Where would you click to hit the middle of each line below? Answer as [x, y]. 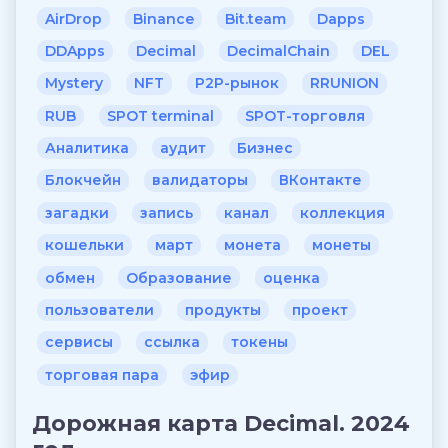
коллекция [342, 212]
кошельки [84, 245]
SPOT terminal [160, 115]
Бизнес [265, 148]
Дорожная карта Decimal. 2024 [221, 423]
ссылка [172, 342]
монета [252, 245]
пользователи [99, 309]
